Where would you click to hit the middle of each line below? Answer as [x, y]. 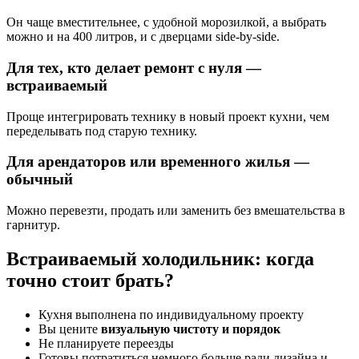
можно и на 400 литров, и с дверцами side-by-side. [143, 37]
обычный [40, 179]
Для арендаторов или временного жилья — [158, 162]
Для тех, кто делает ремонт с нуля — [134, 68]
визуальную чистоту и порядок [191, 329]
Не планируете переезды [106, 343]
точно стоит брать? [90, 281]
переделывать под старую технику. [102, 131]
